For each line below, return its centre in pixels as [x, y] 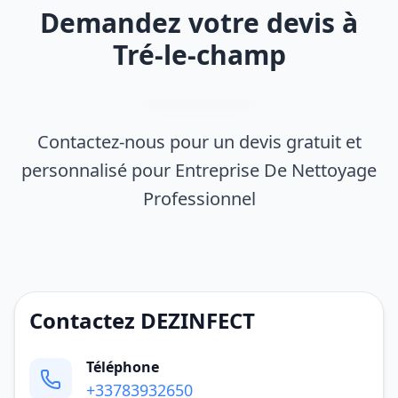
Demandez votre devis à [199, 23]
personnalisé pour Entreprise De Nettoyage [199, 170]
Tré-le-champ [199, 55]
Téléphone [123, 367]
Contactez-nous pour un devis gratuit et [199, 142]
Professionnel [199, 199]
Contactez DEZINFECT [142, 320]
